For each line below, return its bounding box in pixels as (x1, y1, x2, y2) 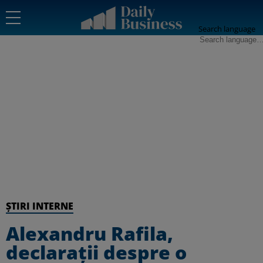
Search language (198, 23, 255, 34)
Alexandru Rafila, (6, 221, 173, 246)
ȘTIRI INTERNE (6, 200, 73, 213)
